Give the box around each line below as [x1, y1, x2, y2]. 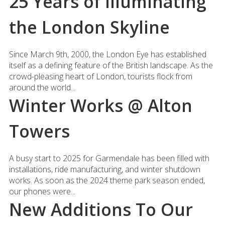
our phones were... [9, 186, 75, 197]
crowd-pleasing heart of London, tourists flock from [9, 71, 192, 82]
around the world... [9, 82, 75, 93]
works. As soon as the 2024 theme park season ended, [9, 175, 205, 186]
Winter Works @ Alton [9, 94, 192, 117]
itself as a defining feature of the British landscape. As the [9, 60, 213, 71]
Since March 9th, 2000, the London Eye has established [9, 49, 206, 60]
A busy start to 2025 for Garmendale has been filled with [9, 153, 209, 164]
